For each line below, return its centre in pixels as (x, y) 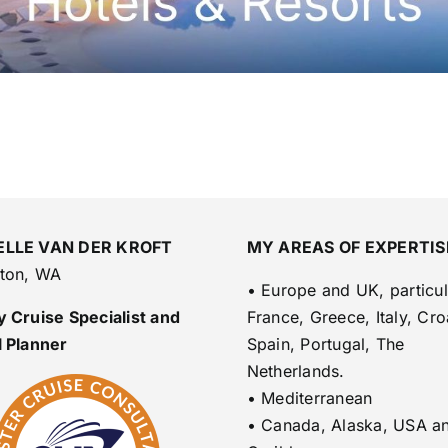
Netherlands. (295, 370)
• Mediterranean (309, 397)
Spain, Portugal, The (325, 343)
